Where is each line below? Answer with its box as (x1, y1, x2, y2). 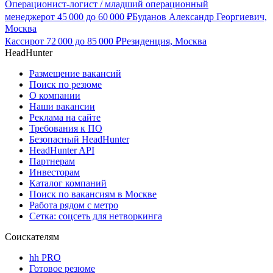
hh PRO (29, 252, 61, 263)
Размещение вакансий (29, 68, 121, 79)
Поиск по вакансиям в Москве (29, 189, 157, 200)
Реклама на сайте (29, 112, 101, 123)
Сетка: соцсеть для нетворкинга (29, 211, 162, 222)
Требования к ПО (29, 123, 102, 134)
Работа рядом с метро (29, 200, 118, 211)
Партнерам (29, 156, 75, 167)
